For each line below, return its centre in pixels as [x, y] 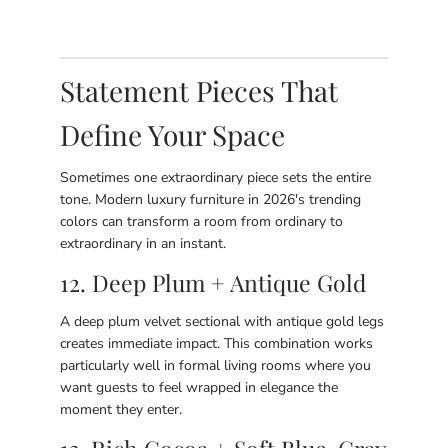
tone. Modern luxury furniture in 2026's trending [210, 199]
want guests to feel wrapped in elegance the [199, 387]
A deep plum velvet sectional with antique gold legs [222, 321]
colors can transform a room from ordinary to [201, 221]
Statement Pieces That [199, 90]
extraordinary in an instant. [143, 243]
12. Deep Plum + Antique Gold [213, 282]
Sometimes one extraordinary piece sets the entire [215, 177]
